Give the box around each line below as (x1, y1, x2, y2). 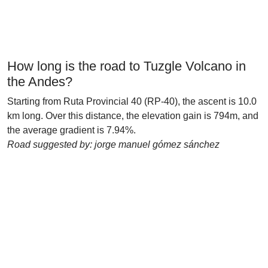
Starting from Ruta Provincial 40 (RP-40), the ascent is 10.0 (7, 96, 257, 106)
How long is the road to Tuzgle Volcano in (7, 59, 246, 74)
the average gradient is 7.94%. (7, 125, 136, 135)
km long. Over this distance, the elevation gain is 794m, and (7, 111, 258, 121)
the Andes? (7, 74, 72, 89)
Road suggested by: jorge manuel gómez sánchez (7, 139, 220, 150)
